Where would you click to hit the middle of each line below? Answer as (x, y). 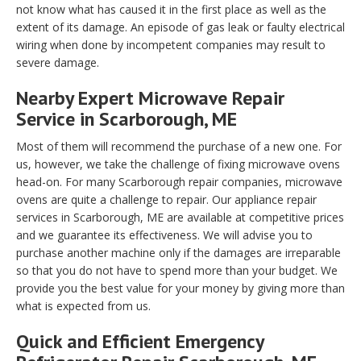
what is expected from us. (83, 305)
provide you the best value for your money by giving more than (180, 288)
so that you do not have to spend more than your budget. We (177, 270)
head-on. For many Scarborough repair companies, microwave (179, 181)
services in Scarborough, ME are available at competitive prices (180, 217)
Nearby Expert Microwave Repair (150, 98)
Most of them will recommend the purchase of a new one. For (179, 146)
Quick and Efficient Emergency (140, 341)
